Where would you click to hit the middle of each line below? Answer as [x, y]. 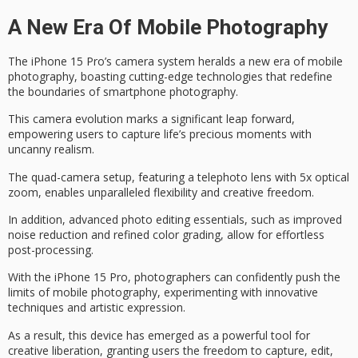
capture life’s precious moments [204, 134]
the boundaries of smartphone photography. [123, 91]
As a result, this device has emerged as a [115, 335]
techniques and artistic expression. [97, 308]
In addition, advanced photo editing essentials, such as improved [175, 219]
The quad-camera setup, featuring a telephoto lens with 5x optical [179, 177]
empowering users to [65, 134]
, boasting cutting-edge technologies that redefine [203, 76]
